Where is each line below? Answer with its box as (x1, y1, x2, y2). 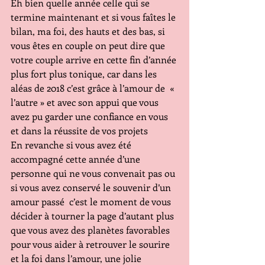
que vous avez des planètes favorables (11, 224, 172, 236)
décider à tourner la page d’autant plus (11, 209, 176, 222)
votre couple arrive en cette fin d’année (11, 53, 179, 66)
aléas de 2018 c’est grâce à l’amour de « (11, 82, 176, 94)
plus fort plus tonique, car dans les (11, 67, 159, 80)
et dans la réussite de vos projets (11, 124, 153, 137)
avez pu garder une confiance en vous (11, 110, 170, 122)
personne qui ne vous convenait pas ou (11, 167, 177, 179)
